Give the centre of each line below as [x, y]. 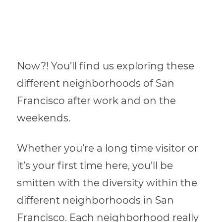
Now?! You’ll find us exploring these [106, 66]
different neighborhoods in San [96, 200]
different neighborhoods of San [96, 83]
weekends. [45, 118]
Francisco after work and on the [97, 101]
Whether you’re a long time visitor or [108, 148]
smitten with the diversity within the [107, 183]
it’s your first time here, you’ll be [95, 166]
